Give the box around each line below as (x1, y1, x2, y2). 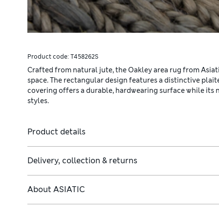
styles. (27, 96, 49, 105)
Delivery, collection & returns (27, 155, 137, 166)
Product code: (27, 52, 70, 61)
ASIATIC (53, 184, 85, 195)
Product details (27, 126, 86, 137)
